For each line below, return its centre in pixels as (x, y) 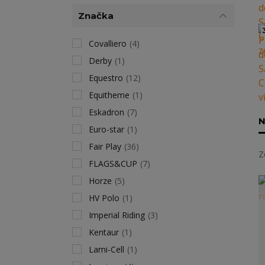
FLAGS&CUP (113, 164)
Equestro (106, 78)
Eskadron (106, 112)
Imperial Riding (117, 215)
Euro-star (106, 129)
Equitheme (109, 95)
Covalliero (108, 43)
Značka (96, 15)
